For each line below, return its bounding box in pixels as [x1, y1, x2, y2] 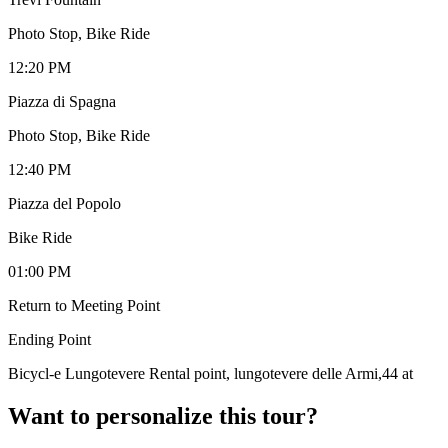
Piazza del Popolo [8, 194, 121, 212]
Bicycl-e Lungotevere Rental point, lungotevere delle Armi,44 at [8, 364, 413, 382]
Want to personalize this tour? [8, 402, 318, 429]
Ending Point [8, 330, 91, 348]
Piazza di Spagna [8, 92, 116, 110]
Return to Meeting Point [8, 296, 160, 314]
